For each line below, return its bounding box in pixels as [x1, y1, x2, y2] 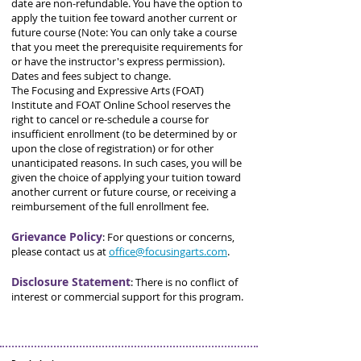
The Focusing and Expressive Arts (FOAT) [11, 83, 204, 98]
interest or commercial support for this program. [11, 289, 243, 304]
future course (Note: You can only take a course [11, 25, 237, 39]
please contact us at [11, 244, 109, 259]
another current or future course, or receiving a [11, 185, 236, 199]
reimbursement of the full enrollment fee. [11, 199, 209, 214]
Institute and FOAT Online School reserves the [11, 98, 230, 112]
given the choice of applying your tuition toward [11, 170, 241, 185]
